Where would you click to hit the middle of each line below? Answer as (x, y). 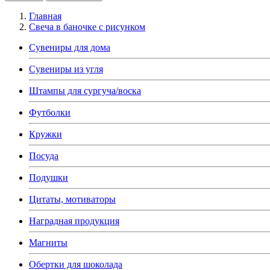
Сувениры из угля (66, 69)
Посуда (44, 155)
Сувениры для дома (70, 47)
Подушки (49, 177)
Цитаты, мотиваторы (72, 199)
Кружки (46, 134)
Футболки (50, 112)
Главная (45, 16)
